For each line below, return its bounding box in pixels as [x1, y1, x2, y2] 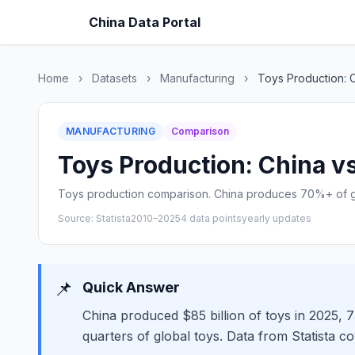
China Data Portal [89, 14, 200, 30]
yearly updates [242, 212, 311, 224]
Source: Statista [58, 212, 131, 224]
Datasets [92, 71, 137, 85]
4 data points [181, 212, 242, 224]
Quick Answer [82, 279, 180, 296]
